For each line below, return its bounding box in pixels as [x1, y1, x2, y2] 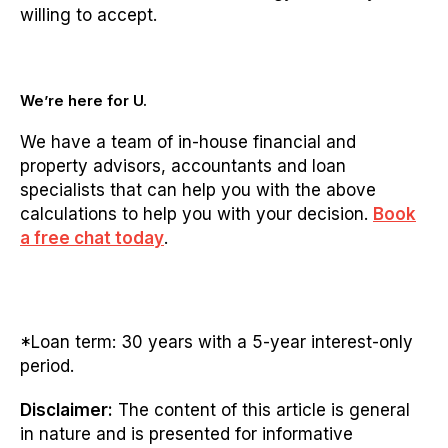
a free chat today [20, 228, 164, 249]
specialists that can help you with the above [20, 180, 376, 201]
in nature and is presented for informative [20, 424, 353, 445]
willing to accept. [20, 5, 157, 26]
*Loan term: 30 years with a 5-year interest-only [20, 332, 413, 353]
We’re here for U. [20, 91, 147, 111]
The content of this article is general [113, 400, 410, 421]
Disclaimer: [20, 400, 113, 421]
